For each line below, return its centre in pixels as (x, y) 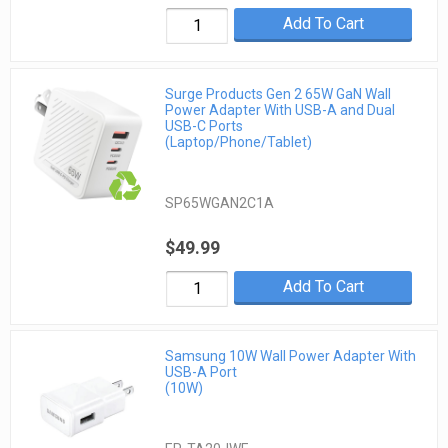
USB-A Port (201, 372)
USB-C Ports (204, 125)
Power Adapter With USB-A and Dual (280, 109)
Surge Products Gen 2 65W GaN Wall (278, 93)
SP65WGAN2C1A (220, 202)
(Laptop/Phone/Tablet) (239, 141)
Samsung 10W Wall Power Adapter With (291, 356)
